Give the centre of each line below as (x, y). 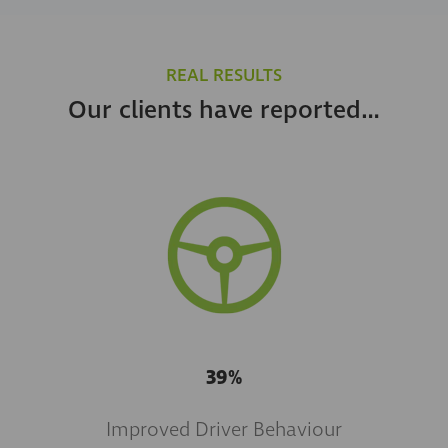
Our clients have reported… (224, 110)
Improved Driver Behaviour (224, 429)
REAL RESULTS (224, 75)
